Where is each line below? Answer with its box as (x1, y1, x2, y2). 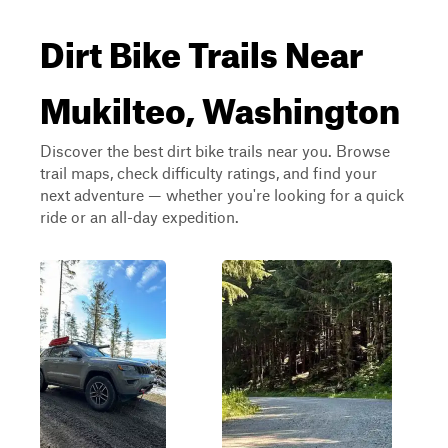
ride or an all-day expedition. (40, 207, 239, 226)
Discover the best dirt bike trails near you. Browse (40, 141, 390, 160)
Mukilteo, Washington (40, 76, 400, 132)
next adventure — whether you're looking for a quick (40, 185, 404, 204)
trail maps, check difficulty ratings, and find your (40, 163, 377, 182)
